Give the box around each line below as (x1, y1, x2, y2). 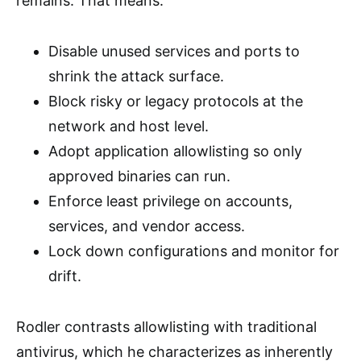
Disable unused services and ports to (48, 43, 300, 60)
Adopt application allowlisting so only (48, 143, 302, 160)
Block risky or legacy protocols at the (48, 93, 303, 110)
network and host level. (48, 118, 209, 135)
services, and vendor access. (48, 218, 245, 234)
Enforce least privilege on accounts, (48, 193, 293, 210)
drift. (48, 268, 81, 284)
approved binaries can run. (48, 168, 230, 185)
